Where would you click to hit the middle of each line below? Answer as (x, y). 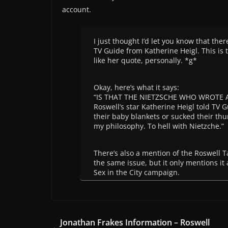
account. (77, 9)
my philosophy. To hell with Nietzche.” (159, 126)
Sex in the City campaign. (137, 172)
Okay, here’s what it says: (136, 87)
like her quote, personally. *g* (145, 60)
